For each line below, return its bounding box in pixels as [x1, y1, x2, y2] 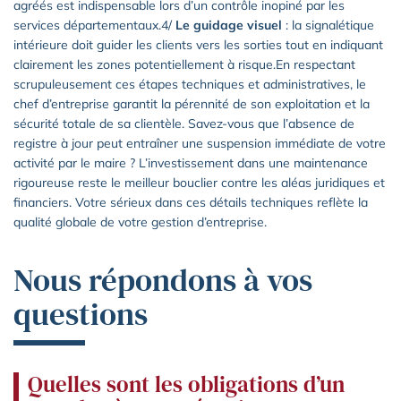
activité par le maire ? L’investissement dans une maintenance [13, 154, 368, 171]
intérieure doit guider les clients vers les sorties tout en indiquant [13, 36, 383, 53]
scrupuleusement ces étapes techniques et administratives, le [13, 75, 366, 92]
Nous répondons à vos [13, 258, 312, 302]
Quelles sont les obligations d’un [28, 368, 345, 399]
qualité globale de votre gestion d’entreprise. [13, 213, 267, 230]
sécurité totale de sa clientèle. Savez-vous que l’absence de [13, 115, 354, 132]
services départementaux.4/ [13, 16, 175, 33]
